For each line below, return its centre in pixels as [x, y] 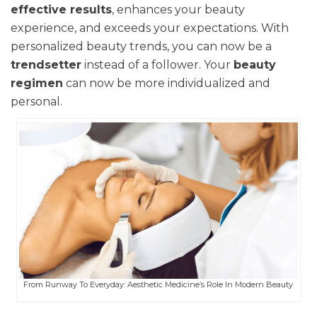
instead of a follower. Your [157, 65]
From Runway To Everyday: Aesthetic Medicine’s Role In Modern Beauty [158, 285]
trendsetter [46, 65]
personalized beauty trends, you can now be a [141, 46]
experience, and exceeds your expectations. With [150, 28]
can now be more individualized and [167, 83]
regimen [37, 83]
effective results [61, 10]
